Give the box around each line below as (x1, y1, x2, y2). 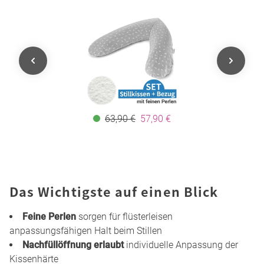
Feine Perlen (22, 210, 76, 222)
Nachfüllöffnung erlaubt (22, 239, 124, 250)
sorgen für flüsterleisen (76, 210, 173, 222)
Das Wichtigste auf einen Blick (9, 181, 219, 200)
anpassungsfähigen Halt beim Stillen (9, 225, 162, 236)
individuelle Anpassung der (124, 239, 238, 250)
